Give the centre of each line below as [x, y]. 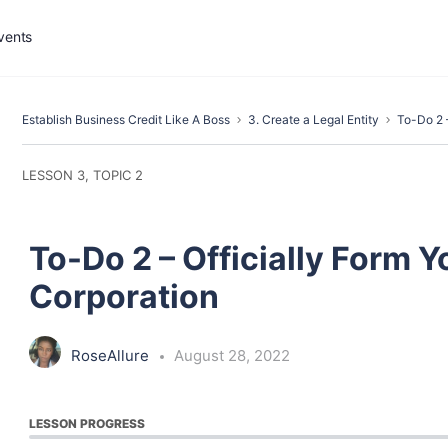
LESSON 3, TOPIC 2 [82, 174]
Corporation [124, 296]
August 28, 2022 [232, 355]
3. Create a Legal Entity [313, 119]
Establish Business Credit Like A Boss [126, 119]
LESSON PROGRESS [87, 423]
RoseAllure [112, 355]
